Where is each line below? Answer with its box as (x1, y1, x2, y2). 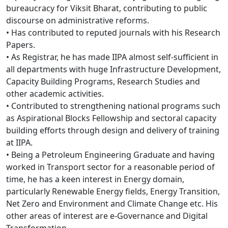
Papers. (6, 39, 35, 50)
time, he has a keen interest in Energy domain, (6, 173, 184, 185)
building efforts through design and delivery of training (6, 124, 219, 136)
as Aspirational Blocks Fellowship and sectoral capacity (6, 112, 216, 124)
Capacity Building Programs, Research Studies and (6, 75, 200, 87)
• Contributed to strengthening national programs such (6, 100, 220, 111)
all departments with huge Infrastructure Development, (6, 63, 221, 75)
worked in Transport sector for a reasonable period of (6, 161, 215, 173)
